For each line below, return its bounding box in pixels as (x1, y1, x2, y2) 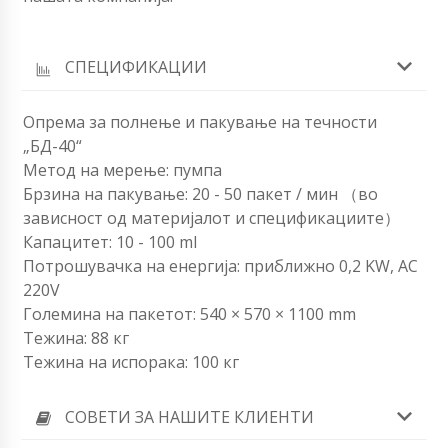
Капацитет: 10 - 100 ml (23, 230, 197, 253)
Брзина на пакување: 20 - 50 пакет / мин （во (23, 182, 378, 205)
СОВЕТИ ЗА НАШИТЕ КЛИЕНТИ (65, 405, 314, 428)
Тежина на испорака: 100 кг (23, 350, 239, 373)
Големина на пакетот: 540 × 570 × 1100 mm (23, 302, 356, 325)
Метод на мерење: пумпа (23, 158, 222, 181)
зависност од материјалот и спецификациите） (23, 206, 400, 229)
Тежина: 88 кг (23, 326, 129, 349)
